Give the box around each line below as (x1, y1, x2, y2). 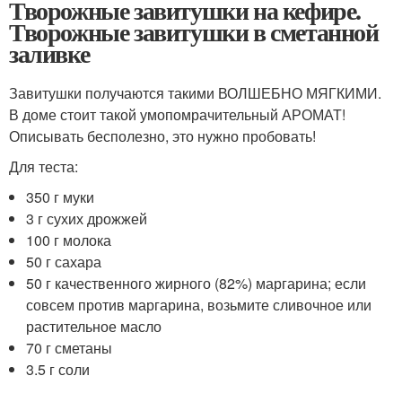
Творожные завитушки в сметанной (9, 13, 379, 50)
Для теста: (9, 155, 78, 177)
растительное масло (26, 315, 162, 336)
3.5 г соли (26, 358, 91, 380)
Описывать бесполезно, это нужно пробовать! (9, 125, 316, 146)
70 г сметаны (26, 336, 113, 358)
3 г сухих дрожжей (26, 207, 148, 229)
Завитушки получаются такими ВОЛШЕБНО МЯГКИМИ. (9, 82, 381, 103)
